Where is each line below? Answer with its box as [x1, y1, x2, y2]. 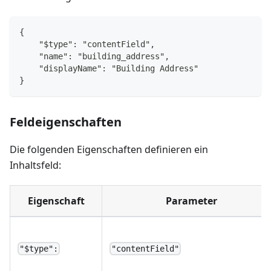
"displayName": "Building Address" [19, 63, 198, 73]
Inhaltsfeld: [10, 158, 61, 172]
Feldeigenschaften [10, 113, 122, 130]
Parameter [166, 194, 217, 207]
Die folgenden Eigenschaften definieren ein [10, 142, 208, 156]
